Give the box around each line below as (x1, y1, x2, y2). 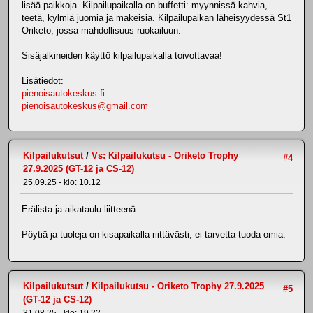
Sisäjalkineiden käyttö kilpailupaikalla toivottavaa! (22, 50, 222, 61)
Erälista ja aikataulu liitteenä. (22, 203, 138, 214)
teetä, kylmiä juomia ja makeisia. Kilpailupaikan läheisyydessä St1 (22, 12, 291, 23)
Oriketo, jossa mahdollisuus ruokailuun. (22, 24, 181, 36)
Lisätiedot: (22, 75, 64, 86)
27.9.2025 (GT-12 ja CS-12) (23, 163, 134, 175)
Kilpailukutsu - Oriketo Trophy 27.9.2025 (92, 281, 264, 292)
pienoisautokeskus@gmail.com (22, 100, 148, 111)
